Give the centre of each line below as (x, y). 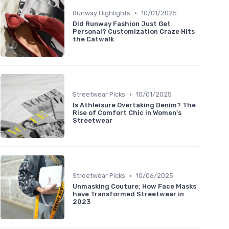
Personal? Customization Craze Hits (134, 32)
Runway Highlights (101, 13)
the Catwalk (93, 39)
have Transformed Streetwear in (128, 194)
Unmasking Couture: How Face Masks (134, 187)
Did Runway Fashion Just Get (122, 24)
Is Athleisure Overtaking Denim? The (134, 105)
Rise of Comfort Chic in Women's (127, 113)
